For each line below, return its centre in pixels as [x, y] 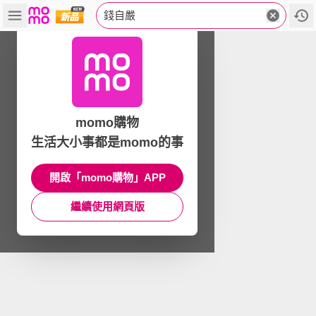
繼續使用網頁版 [107, 206]
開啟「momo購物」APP [107, 177]
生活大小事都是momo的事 [107, 142]
